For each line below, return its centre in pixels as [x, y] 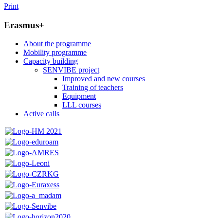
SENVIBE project [71, 70]
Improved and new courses [104, 79]
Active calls [41, 114]
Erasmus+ [24, 25]
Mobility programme [55, 53]
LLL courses [82, 105]
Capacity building [51, 61]
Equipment [79, 96]
